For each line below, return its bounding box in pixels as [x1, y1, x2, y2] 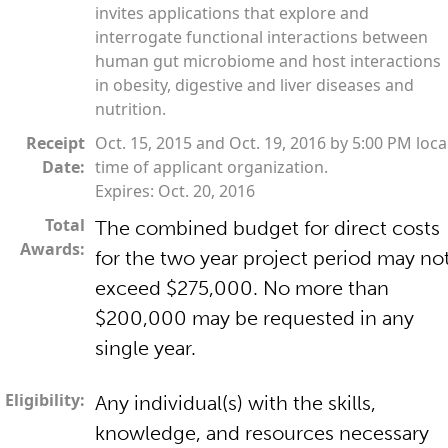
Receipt [26, 131, 85, 154]
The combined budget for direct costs [95, 215, 440, 240]
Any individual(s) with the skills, [95, 390, 376, 415]
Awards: [20, 237, 85, 260]
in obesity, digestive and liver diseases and [95, 73, 414, 96]
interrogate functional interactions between [95, 25, 428, 48]
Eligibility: [5, 388, 85, 411]
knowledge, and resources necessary [95, 420, 429, 445]
